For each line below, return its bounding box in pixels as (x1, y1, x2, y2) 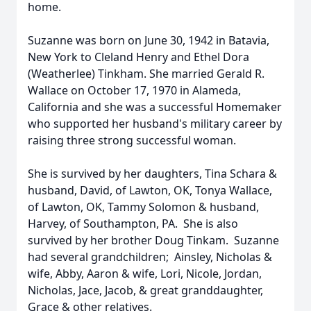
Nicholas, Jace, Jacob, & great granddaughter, (28, 283, 263, 298)
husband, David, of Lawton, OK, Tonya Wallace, (28, 183, 272, 198)
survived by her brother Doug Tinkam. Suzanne (28, 233, 279, 248)
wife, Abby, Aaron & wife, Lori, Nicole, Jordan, (28, 266, 262, 281)
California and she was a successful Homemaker (28, 99, 282, 115)
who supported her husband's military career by (28, 116, 282, 131)
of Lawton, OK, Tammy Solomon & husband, (28, 199, 259, 215)
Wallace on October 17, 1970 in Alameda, (28, 83, 241, 98)
